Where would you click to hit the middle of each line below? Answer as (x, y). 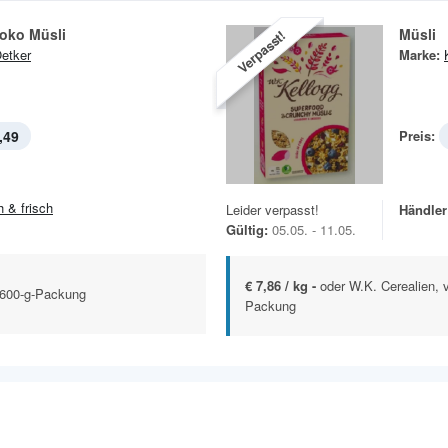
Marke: (419, 55)
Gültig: (247, 230)
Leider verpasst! (272, 210)
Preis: (417, 136)
